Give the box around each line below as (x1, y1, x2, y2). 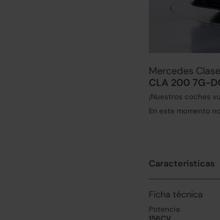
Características (149, 158, 215, 169)
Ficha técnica (149, 189, 203, 200)
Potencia (149, 204, 180, 214)
